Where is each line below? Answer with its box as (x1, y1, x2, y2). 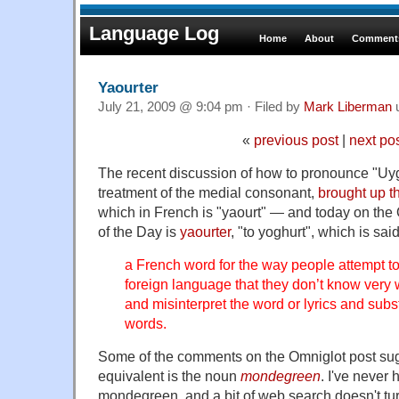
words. (125, 314, 167, 331)
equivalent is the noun (98, 367, 240, 384)
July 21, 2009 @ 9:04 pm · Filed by (98, 99, 304, 114)
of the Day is (98, 223, 180, 240)
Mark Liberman (304, 99, 392, 114)
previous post (253, 131, 338, 148)
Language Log (89, 22, 219, 45)
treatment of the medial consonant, (98, 183, 318, 200)
